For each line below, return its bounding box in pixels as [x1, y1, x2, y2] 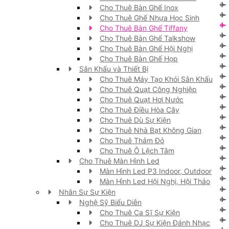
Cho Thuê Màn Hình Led [79, 156, 159, 165]
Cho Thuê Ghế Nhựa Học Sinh [100, 13, 199, 22]
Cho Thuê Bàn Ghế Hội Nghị [100, 43, 193, 53]
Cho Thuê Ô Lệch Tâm [100, 146, 174, 155]
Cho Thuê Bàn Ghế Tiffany [100, 23, 188, 32]
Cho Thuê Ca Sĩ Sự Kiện [100, 208, 180, 217]
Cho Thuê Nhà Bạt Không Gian [100, 125, 201, 134]
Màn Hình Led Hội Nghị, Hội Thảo [100, 176, 210, 186]
